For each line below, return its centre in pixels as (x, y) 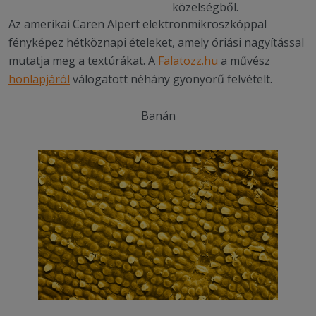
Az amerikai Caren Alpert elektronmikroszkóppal (138, 24)
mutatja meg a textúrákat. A (83, 61)
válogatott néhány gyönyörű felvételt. (171, 79)
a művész (244, 61)
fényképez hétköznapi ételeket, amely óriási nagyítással (156, 42)
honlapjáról (39, 79)
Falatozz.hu (188, 61)
